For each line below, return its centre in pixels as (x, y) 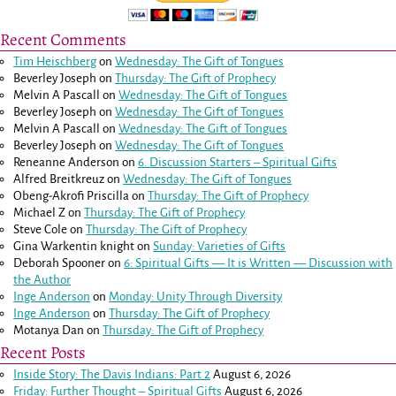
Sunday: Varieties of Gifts (220, 246)
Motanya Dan (49, 330)
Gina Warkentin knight (74, 246)
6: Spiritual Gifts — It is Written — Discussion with (259, 263)
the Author (42, 279)
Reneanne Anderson (67, 162)
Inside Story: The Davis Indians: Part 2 (112, 374)
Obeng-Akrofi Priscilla (72, 195)
